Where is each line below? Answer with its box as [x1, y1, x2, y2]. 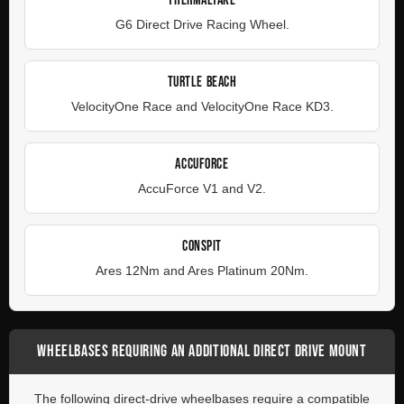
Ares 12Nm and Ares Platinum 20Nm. [96, 263, 308, 278]
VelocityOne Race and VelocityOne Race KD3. [70, 99, 334, 114]
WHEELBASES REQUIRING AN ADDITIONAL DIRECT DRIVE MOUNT [37, 341, 367, 361]
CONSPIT [182, 237, 222, 255]
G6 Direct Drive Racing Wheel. [115, 17, 289, 32]
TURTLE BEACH [167, 73, 237, 91]
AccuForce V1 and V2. [138, 181, 266, 196]
